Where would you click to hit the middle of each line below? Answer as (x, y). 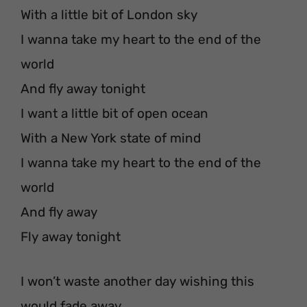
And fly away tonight (83, 89)
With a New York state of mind (111, 138)
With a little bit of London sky (109, 15)
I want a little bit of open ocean (114, 113)
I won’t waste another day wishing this (137, 281)
